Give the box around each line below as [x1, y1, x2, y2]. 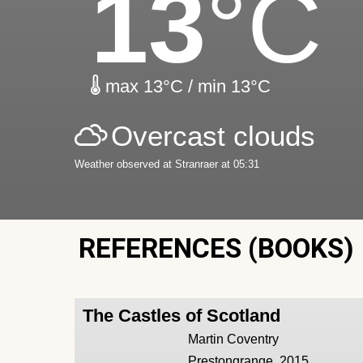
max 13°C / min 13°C [100, 76, 271, 97]
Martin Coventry [188, 332, 280, 347]
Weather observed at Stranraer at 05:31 [75, 158, 259, 171]
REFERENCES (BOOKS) [79, 233, 354, 265]
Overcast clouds [111, 120, 315, 152]
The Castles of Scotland [83, 305, 280, 327]
